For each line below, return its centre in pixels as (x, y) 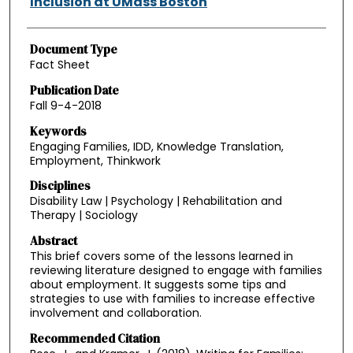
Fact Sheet (59, 65)
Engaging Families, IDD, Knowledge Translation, (156, 146)
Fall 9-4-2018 (65, 105)
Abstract (53, 240)
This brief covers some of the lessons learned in (161, 256)
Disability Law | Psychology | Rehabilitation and (156, 201)
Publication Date (74, 90)
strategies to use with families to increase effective (172, 298)
